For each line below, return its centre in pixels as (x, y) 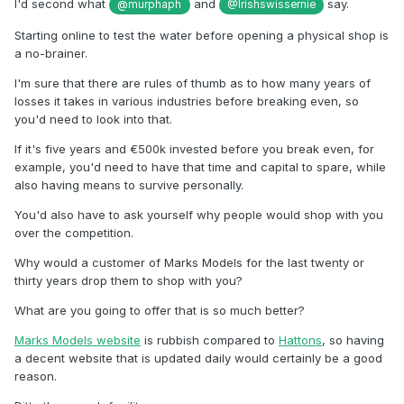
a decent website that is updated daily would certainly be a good (198, 358)
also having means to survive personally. (129, 184)
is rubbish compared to (210, 340)
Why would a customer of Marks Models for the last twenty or (189, 262)
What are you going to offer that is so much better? (160, 310)
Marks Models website (78, 340)
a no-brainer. (51, 53)
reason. (36, 376)
